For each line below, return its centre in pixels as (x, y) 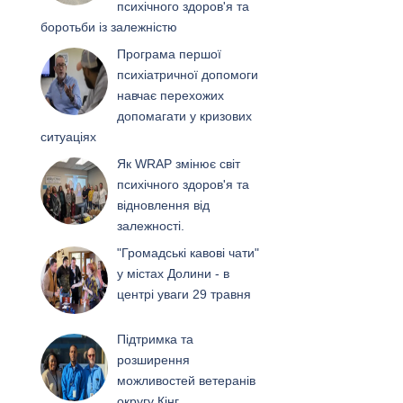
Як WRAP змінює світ (179, 163)
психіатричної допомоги (188, 74)
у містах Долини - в (174, 273)
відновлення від (164, 205)
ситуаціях (68, 136)
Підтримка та (156, 340)
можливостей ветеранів (187, 381)
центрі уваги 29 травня (184, 294)
